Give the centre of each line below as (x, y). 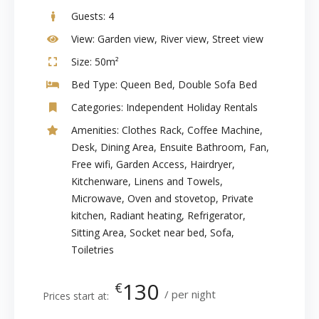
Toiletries (93, 250)
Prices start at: (76, 296)
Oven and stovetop (172, 198)
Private (237, 198)
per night (194, 294)
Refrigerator (215, 215)
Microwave (96, 198)
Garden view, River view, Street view (179, 39)
